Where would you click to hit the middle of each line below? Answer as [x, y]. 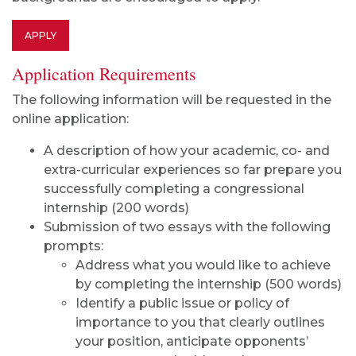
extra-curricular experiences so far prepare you [193, 170]
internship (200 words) [116, 208]
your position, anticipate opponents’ [192, 342]
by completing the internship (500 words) [209, 284]
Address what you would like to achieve [203, 265]
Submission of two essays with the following [187, 227]
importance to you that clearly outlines [200, 323]
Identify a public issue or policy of [182, 304]
